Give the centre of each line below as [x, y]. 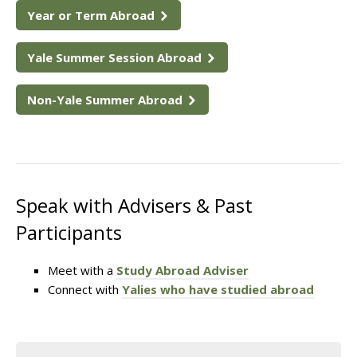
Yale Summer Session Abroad [116, 58]
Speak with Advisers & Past [134, 206]
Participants [71, 233]
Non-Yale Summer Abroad [106, 100]
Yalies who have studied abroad [218, 290]
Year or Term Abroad [92, 16]
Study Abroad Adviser [182, 271]
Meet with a [82, 271]
